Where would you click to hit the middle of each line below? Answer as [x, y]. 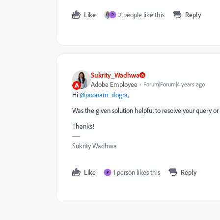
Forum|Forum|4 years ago [174, 84]
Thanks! [83, 126]
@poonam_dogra [104, 95]
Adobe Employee [114, 84]
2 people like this [141, 14]
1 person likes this [137, 172]
